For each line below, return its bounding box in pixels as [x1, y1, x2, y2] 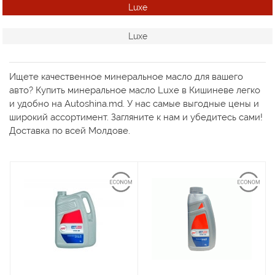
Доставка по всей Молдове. [9, 125, 130, 136]
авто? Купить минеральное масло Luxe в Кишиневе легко [9, 84, 260, 96]
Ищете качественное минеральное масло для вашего [9, 71, 243, 82]
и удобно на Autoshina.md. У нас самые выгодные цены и [9, 98, 259, 109]
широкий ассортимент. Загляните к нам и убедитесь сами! [9, 111, 263, 123]
